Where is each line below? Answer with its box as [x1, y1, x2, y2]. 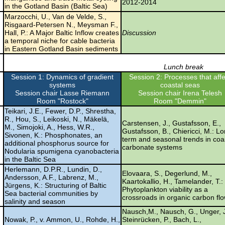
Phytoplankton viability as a [122, 185, 208, 193]
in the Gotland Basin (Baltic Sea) [5, 2, 107, 10]
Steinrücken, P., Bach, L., [122, 215, 201, 223]
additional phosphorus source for [5, 139, 109, 147]
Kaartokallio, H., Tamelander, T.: [122, 177, 223, 185]
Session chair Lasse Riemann [15, 88, 109, 97]
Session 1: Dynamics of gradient [11, 72, 114, 81]
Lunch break [164, 62, 203, 71]
